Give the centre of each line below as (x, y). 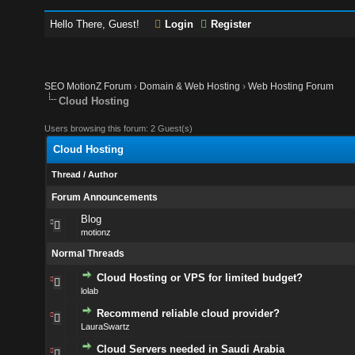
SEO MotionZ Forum (88, 86)
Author (102, 174)
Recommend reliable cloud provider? (188, 313)
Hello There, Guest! (97, 24)
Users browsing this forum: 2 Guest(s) (119, 128)
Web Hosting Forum (291, 86)
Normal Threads (88, 254)
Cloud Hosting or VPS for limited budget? (199, 278)
